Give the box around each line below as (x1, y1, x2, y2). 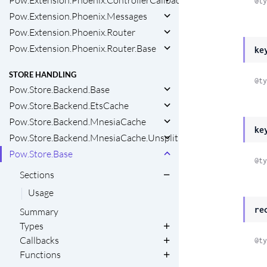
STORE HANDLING (9, 70, 76, 80)
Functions (20, 249, 61, 261)
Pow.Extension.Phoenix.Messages (9, 10, 147, 22)
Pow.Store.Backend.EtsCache (9, 100, 129, 112)
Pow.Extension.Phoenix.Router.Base (9, 42, 156, 54)
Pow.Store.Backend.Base (9, 83, 110, 96)
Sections (20, 169, 54, 181)
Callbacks (20, 234, 59, 247)
